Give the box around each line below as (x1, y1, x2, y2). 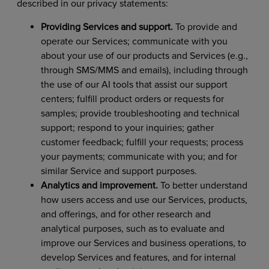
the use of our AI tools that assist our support (40, 78, 228, 91)
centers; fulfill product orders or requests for (40, 92, 224, 105)
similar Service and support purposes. (40, 165, 199, 177)
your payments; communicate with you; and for (40, 150, 237, 163)
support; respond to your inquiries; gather (40, 121, 214, 134)
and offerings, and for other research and (40, 208, 211, 220)
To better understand (157, 179, 247, 192)
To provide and (172, 20, 237, 33)
